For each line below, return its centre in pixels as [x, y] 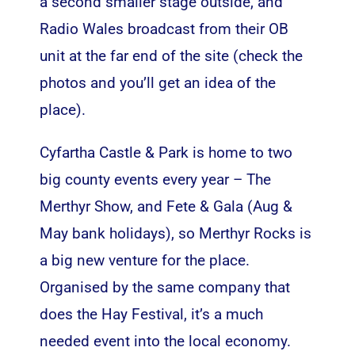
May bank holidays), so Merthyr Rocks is [175, 233]
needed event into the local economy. [165, 341]
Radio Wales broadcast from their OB [164, 29]
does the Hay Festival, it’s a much [151, 314]
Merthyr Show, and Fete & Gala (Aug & [166, 206]
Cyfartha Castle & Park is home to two [166, 152]
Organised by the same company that [164, 287]
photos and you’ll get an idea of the [157, 82]
